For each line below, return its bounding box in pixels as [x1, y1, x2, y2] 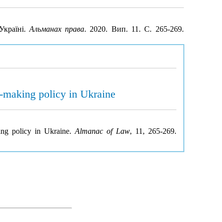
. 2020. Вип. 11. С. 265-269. [84, 25, 184, 34]
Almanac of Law [74, 127, 130, 135]
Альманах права [29, 25, 85, 34]
